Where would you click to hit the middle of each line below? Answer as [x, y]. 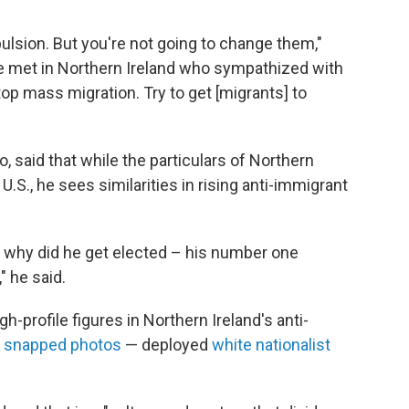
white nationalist [271, 345]
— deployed [168, 345]
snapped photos [64, 345]
